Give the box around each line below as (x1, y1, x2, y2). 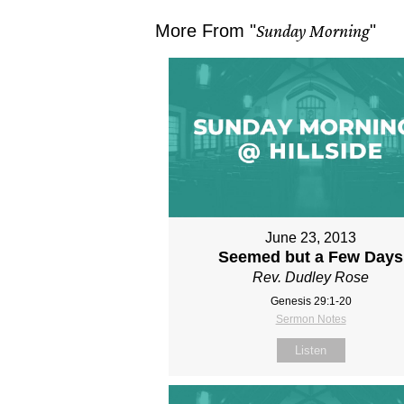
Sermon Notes (275, 313, 346, 326)
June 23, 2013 (265, 230, 357, 246)
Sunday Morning (256, 20, 370, 41)
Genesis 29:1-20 (270, 295, 352, 308)
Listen (295, 344, 327, 358)
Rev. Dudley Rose (252, 270, 370, 286)
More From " (155, 20, 256, 41)
